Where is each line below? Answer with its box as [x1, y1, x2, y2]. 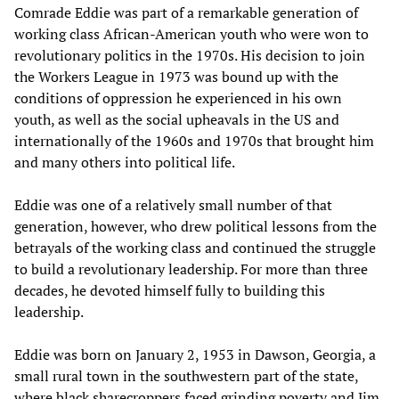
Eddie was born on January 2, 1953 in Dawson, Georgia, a [14, 344, 376, 364]
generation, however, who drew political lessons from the [14, 216, 377, 236]
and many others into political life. [14, 151, 235, 172]
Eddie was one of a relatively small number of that [14, 194, 332, 215]
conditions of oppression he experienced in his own [14, 87, 342, 108]
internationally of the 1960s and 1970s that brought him [14, 130, 374, 151]
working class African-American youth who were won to [14, 23, 369, 44]
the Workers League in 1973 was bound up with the [14, 66, 338, 86]
